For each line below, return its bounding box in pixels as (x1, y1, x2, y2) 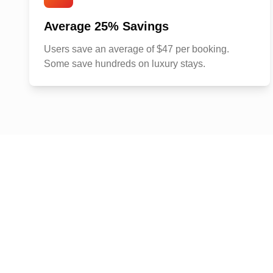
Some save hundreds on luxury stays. (44, 58, 205, 69)
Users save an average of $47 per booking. (44, 44, 229, 54)
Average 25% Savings (44, 19, 169, 33)
